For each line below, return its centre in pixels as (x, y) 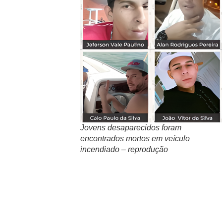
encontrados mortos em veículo (135, 138)
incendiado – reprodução (124, 149)
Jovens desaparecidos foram (131, 127)
